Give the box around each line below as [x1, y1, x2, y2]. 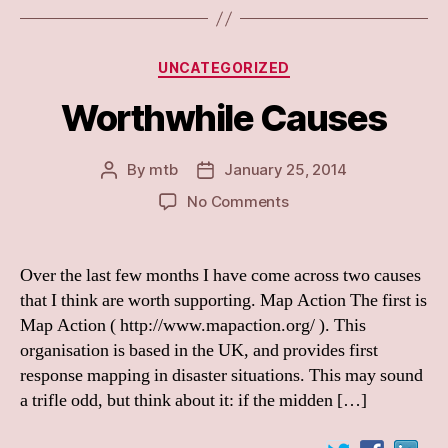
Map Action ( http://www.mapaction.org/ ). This [20, 313, 366, 337]
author [107, 182, 155, 202]
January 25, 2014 [224, 159, 348, 179]
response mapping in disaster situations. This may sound [20, 363, 423, 387]
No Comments [187, 191, 289, 211]
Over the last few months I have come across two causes [20, 263, 421, 287]
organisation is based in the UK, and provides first [20, 338, 378, 362]
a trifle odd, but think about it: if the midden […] [20, 388, 367, 412]
